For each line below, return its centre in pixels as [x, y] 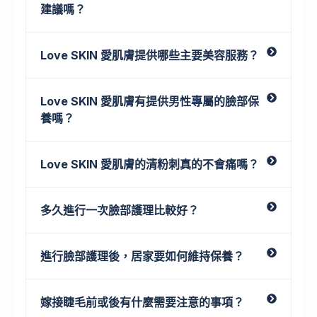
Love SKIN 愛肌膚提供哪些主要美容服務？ [150, 55]
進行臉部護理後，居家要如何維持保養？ [143, 256]
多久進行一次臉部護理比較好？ [120, 210]
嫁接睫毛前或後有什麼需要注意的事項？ [143, 302]
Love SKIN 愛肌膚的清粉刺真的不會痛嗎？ [150, 164]
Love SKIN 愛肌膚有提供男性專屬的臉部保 [150, 101]
